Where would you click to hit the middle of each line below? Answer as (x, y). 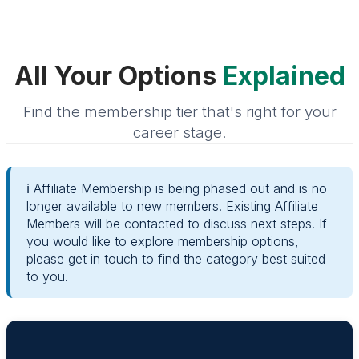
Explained (284, 75)
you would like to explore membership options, (163, 241)
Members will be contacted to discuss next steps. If (177, 223)
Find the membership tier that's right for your (179, 111)
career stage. (179, 132)
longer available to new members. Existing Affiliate (172, 206)
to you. (47, 276)
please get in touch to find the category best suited (176, 258)
